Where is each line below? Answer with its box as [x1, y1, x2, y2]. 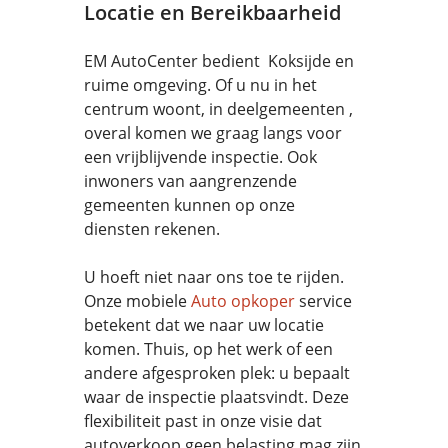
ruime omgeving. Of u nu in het [84, 74, 317, 96]
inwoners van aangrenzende [84, 170, 297, 192]
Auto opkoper [191, 290, 295, 312]
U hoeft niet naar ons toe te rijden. [84, 266, 344, 288]
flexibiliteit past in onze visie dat [84, 410, 322, 432]
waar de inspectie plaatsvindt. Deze [84, 386, 349, 408]
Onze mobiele [84, 290, 191, 312]
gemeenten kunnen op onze [84, 194, 295, 216]
